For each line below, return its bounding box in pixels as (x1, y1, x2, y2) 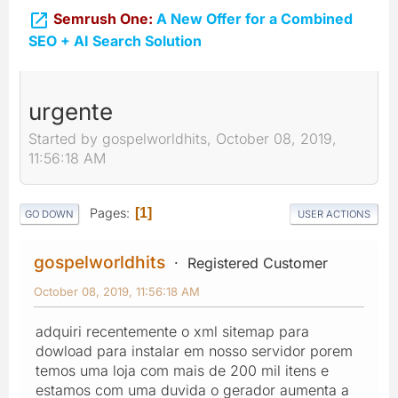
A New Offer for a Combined (153, 10, 353, 28)
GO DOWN (25, 207, 74, 220)
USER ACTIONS (298, 207, 370, 220)
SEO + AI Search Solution (28, 31, 202, 50)
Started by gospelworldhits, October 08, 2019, (28, 130, 337, 148)
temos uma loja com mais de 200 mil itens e (36, 361, 329, 379)
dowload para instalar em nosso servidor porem (36, 341, 353, 360)
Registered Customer (187, 253, 328, 272)
